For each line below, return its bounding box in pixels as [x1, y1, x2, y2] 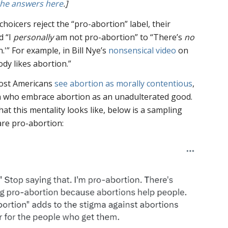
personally [13, 31, 56, 43]
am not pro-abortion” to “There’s [55, 31, 185, 43]
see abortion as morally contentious [54, 78, 193, 90]
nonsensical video [108, 44, 177, 56]
